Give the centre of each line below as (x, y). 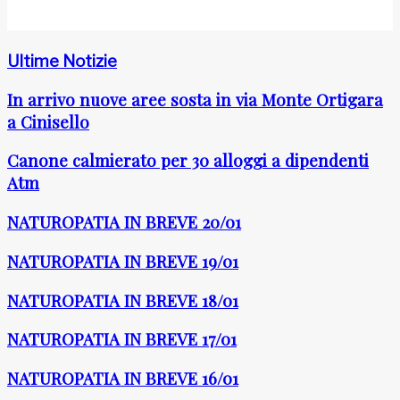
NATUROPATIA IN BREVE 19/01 (123, 261)
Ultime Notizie (62, 61)
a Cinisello (48, 121)
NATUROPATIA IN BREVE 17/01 (122, 339)
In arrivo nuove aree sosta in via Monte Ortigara (195, 99)
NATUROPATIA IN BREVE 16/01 (123, 379)
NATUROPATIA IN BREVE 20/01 (124, 222)
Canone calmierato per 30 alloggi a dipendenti (188, 161)
